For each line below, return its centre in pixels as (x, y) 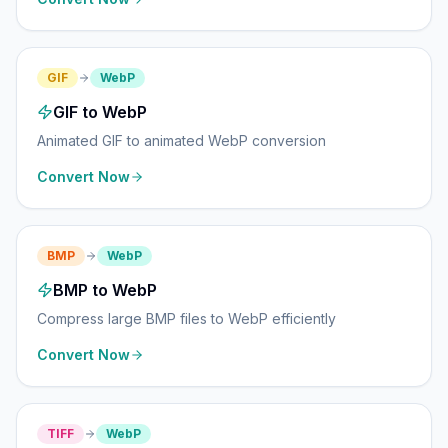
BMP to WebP (105, 290)
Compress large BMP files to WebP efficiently (186, 318)
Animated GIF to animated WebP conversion (181, 140)
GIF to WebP (100, 112)
